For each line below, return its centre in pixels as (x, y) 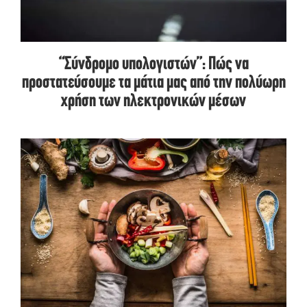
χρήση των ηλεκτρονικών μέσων (153, 102)
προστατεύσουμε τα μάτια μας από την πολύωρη (153, 84)
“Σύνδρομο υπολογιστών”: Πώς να (153, 65)
